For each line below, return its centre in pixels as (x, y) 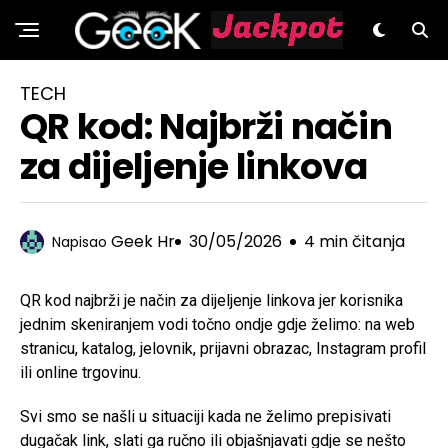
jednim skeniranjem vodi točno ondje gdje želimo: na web (217, 324)
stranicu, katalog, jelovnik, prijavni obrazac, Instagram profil (223, 348)
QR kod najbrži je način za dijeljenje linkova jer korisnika (211, 300)
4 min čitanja (354, 241)
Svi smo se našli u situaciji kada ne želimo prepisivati (205, 416)
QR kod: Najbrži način (206, 126)
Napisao (79, 242)
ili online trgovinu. (80, 372)
